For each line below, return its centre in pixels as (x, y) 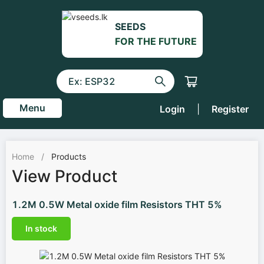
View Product (65, 176)
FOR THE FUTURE (156, 41)
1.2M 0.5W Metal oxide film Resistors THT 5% (117, 204)
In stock (41, 228)
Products (69, 156)
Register (230, 109)
